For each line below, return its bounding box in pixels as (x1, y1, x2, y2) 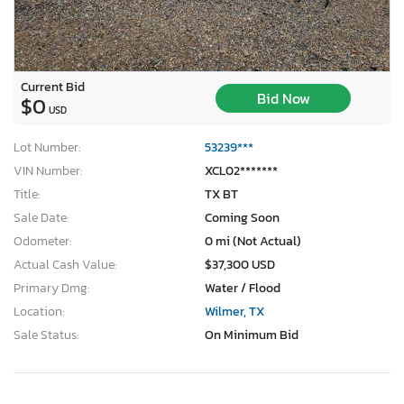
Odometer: (14, 231, 71, 251)
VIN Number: (14, 161, 82, 180)
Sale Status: (14, 325, 78, 344)
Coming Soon (205, 207, 280, 227)
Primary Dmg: (14, 278, 89, 298)
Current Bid (21, 77, 85, 96)
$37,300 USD (205, 254, 275, 274)
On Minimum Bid (205, 325, 298, 344)
